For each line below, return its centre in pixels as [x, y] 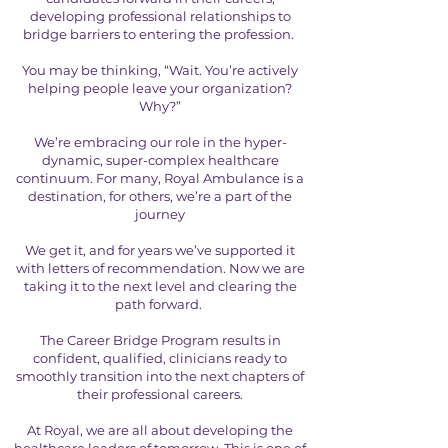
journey [160, 214]
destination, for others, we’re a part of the [160, 196]
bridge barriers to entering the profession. [160, 34]
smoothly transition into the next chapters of [160, 376]
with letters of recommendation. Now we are [160, 268]
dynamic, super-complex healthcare [160, 160]
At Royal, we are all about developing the [160, 430]
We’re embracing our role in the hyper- [160, 142]
